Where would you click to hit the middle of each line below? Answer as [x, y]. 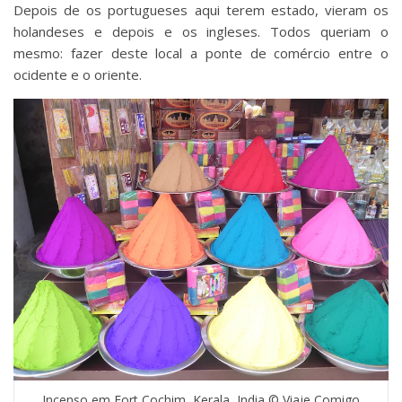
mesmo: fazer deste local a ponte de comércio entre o [201, 53]
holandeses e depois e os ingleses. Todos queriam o [201, 32]
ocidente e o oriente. [78, 75]
